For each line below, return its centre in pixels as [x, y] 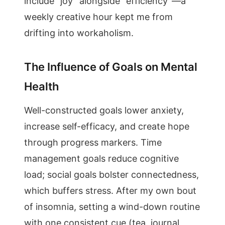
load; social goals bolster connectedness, [111, 175]
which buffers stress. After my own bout [110, 191]
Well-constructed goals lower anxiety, [104, 110]
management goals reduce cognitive [101, 158]
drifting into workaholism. [79, 33]
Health [41, 86]
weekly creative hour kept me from [98, 17]
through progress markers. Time [93, 142]
